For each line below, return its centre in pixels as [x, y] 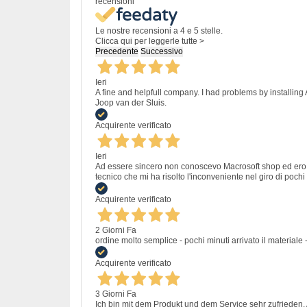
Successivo [162, 51]
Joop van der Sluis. [131, 102]
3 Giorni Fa [116, 294]
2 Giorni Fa [116, 230]
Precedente [117, 51]
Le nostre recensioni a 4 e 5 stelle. [159, 30]
